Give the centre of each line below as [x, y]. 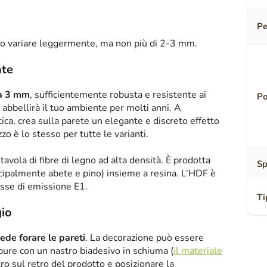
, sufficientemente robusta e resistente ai [118, 95]
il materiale [198, 251]
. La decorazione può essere [145, 238]
